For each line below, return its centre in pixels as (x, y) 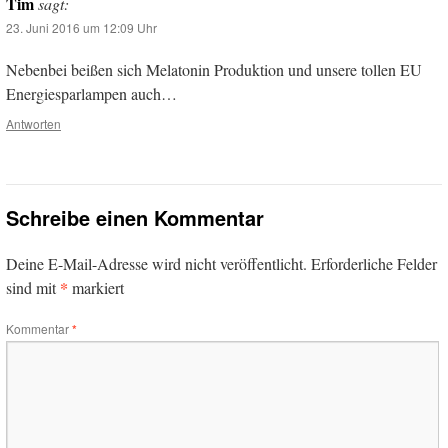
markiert (96, 288)
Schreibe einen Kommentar (135, 218)
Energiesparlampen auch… (91, 94)
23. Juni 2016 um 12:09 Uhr (81, 28)
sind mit (33, 288)
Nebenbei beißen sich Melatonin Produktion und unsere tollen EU (214, 70)
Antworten (33, 124)
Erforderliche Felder (374, 264)
